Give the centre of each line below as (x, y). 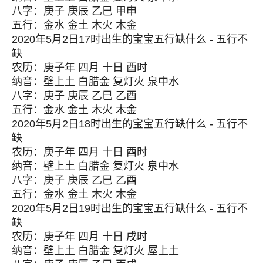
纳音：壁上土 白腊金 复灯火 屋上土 (95, 251)
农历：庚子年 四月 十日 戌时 (80, 237)
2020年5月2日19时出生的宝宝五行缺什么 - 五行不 (130, 208)
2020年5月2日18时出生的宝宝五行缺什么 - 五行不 (130, 124)
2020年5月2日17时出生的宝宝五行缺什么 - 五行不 (130, 39)
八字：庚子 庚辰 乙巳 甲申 (74, 11)
